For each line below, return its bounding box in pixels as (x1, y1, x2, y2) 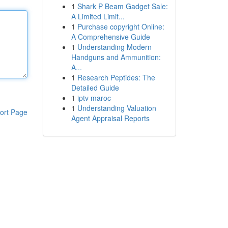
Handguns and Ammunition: (71, 52, 161, 62)
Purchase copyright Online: (77, 21, 164, 32)
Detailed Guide (71, 82, 119, 93)
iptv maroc (77, 93, 111, 103)
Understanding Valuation (77, 103, 156, 113)
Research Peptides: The (77, 72, 155, 82)
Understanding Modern (77, 42, 152, 52)
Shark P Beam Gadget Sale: (77, 1, 168, 11)
